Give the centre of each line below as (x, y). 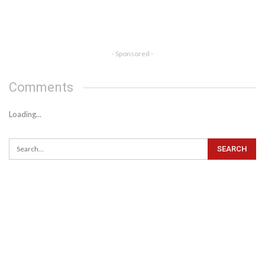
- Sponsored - (132, 53)
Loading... (25, 114)
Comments (41, 87)
